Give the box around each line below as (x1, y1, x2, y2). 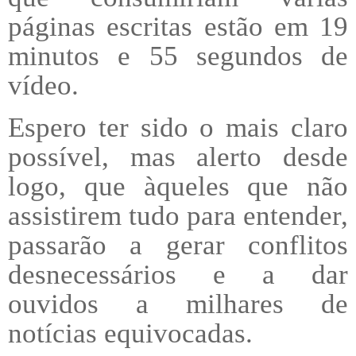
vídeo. (8, 70, 86, 101)
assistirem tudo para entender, (8, 199, 348, 230)
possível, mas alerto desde (8, 141, 348, 172)
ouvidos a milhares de (8, 288, 348, 319)
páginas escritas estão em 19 (8, 11, 348, 42)
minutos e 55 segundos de (8, 41, 348, 72)
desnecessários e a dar (8, 258, 348, 289)
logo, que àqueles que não (8, 170, 348, 201)
